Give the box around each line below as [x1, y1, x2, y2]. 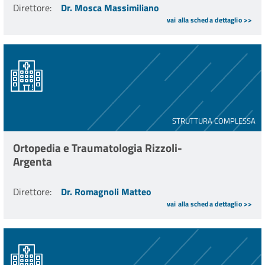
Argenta [13, 153, 52, 170]
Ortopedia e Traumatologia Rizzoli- [13, 139, 182, 157]
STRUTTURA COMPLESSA [172, 115, 256, 127]
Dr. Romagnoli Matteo [61, 185, 151, 199]
